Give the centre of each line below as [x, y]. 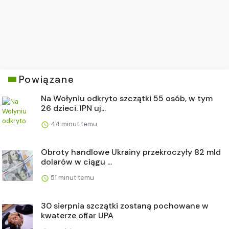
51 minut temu [72, 177]
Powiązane [47, 79]
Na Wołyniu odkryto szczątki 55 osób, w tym [127, 98]
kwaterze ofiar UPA [77, 215]
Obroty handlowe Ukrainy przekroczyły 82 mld [131, 152]
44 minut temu [73, 124]
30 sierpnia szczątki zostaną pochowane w [125, 205]
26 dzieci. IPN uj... [73, 108]
